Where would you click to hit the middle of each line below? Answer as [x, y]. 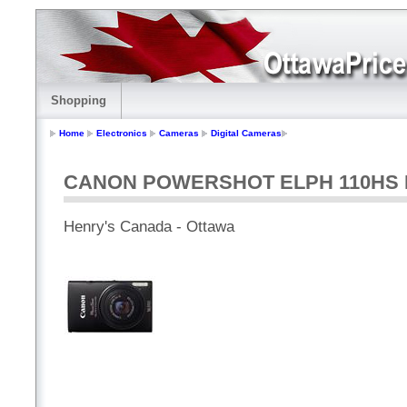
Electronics [122, 134]
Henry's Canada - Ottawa [149, 227]
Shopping [79, 100]
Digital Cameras [246, 134]
